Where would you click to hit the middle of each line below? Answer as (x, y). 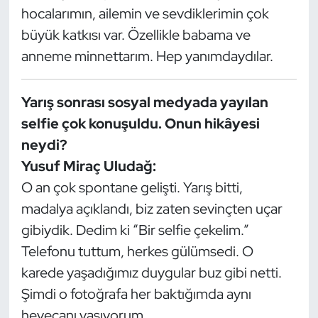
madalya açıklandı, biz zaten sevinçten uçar (152, 208)
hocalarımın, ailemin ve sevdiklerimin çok (145, 13)
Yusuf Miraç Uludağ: (88, 166)
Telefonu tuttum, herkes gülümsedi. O (137, 251)
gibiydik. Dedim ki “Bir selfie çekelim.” (135, 230)
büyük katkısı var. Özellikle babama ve (136, 34)
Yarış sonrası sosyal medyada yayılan (144, 102)
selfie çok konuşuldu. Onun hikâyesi (140, 123)
